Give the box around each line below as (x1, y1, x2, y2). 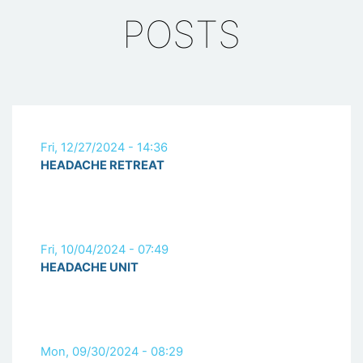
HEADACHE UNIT (41, 259, 139, 275)
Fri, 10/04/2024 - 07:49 (41, 241, 169, 257)
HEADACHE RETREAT (41, 157, 164, 173)
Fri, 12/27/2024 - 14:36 (41, 139, 168, 155)
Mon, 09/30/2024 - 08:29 (41, 344, 183, 359)
